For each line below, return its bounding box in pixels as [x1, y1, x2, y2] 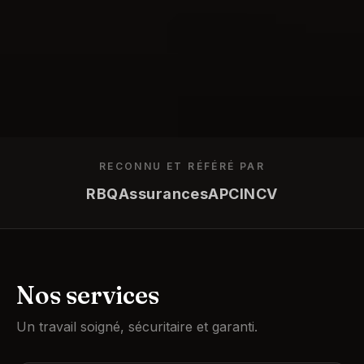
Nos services [16, 279, 159, 310]
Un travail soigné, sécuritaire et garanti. [16, 318, 258, 335]
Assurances [118, 184, 209, 202]
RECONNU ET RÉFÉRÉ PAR [98, 159, 266, 172]
